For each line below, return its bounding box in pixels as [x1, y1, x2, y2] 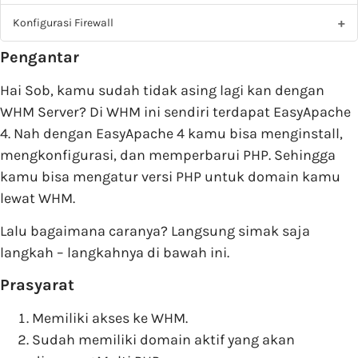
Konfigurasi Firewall [13, 16, 113, 30]
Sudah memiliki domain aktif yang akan [32, 330, 295, 348]
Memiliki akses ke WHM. [32, 308, 188, 327]
